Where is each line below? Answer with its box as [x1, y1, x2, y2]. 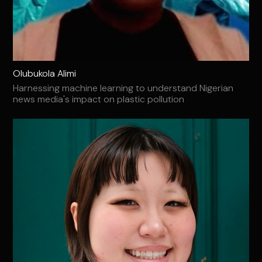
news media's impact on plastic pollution [13, 92, 185, 105]
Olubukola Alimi [13, 67, 77, 80]
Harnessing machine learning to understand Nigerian [13, 81, 234, 94]
